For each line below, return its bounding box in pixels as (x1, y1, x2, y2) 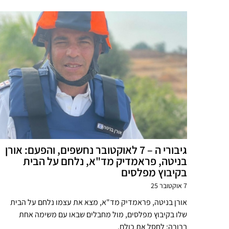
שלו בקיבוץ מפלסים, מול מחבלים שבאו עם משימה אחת (19, 209, 187, 220)
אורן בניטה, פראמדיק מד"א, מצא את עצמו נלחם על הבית (10, 197, 187, 208)
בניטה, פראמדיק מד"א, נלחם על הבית (23, 154, 187, 168)
